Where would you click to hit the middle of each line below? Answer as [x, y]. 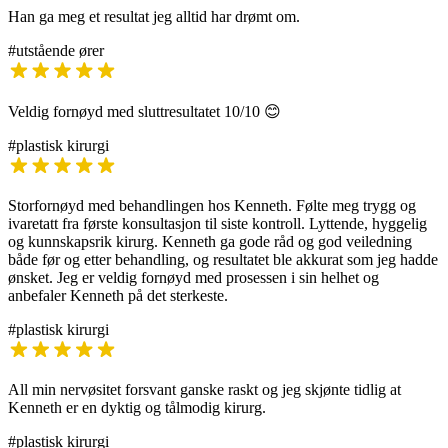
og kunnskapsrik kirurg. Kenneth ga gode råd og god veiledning [210, 242]
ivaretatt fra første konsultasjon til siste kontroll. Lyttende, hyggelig [217, 224]
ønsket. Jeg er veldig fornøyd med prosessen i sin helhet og [193, 278]
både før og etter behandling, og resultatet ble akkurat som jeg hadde [223, 260]
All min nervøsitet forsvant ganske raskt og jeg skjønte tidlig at [204, 390]
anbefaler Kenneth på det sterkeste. [118, 296]
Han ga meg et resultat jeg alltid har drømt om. [154, 17]
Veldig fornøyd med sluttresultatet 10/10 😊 [144, 112]
